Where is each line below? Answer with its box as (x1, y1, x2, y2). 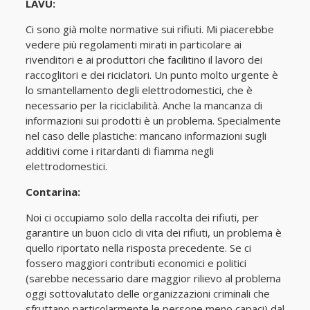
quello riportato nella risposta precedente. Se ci (25, 241, 251, 255)
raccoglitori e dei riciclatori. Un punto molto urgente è (25, 68, 278, 82)
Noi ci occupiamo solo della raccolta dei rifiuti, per (25, 210, 259, 224)
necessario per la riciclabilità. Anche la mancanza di (25, 98, 262, 112)
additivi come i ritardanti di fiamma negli (25, 144, 214, 158)
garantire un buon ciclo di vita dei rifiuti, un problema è (25, 226, 282, 239)
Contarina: (25, 185, 80, 199)
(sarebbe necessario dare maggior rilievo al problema (25, 271, 281, 285)
